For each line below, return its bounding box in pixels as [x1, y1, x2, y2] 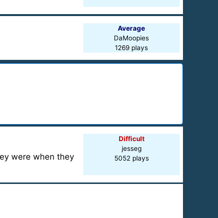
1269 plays [115, 44, 148, 52]
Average [118, 24, 145, 32]
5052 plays [114, 154, 149, 162]
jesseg [121, 145, 142, 152]
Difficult [118, 135, 145, 143]
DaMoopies [114, 34, 149, 42]
